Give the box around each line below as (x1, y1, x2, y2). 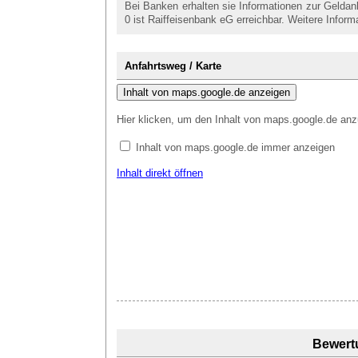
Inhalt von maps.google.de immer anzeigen (136, 141, 335, 153)
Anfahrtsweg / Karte (125, 60, 221, 72)
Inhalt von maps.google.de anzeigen (123, 86, 290, 98)
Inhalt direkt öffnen (117, 167, 203, 179)
